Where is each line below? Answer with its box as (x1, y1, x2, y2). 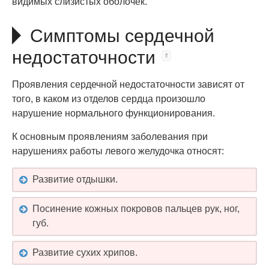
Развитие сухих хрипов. (32, 247, 138, 258)
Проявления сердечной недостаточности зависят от (12, 79, 244, 89)
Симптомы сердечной (30, 26, 214, 46)
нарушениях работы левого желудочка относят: (12, 146, 224, 156)
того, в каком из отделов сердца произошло (12, 94, 205, 104)
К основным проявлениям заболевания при (12, 131, 208, 142)
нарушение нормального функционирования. (12, 108, 215, 118)
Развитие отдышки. (32, 174, 118, 185)
